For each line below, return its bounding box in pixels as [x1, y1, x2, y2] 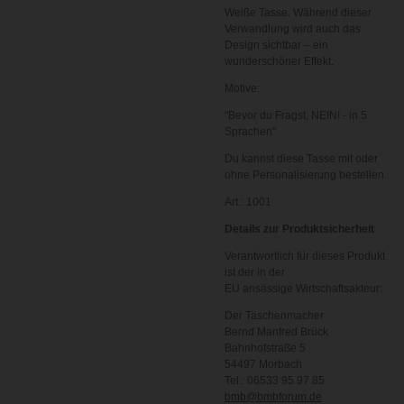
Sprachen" [225, 125, 276, 138]
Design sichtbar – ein [225, 39, 328, 51]
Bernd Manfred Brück [225, 326, 328, 338]
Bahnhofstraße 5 [225, 342, 306, 354]
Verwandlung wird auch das [225, 23, 361, 35]
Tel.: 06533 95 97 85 [225, 374, 325, 387]
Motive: [225, 82, 260, 95]
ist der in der [225, 266, 285, 279]
